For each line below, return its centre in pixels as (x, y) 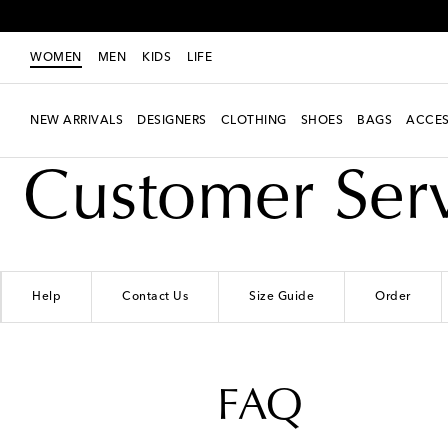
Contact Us (155, 296)
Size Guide (281, 296)
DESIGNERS (172, 120)
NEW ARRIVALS (76, 120)
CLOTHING (253, 120)
